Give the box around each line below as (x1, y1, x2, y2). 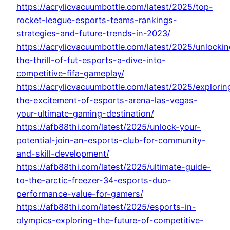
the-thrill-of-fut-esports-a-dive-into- (16, 55, 166, 66)
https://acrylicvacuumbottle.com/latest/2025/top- (16, 2, 213, 12)
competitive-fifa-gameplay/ (16, 68, 124, 79)
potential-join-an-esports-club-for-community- (16, 135, 206, 146)
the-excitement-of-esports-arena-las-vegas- (16, 95, 198, 106)
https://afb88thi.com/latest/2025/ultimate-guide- (16, 162, 211, 172)
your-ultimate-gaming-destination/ (16, 108, 154, 119)
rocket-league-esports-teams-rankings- (16, 15, 177, 26)
